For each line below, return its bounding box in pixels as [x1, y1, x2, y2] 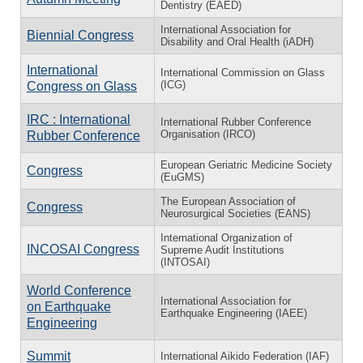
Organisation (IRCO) [160, 127, 255, 140]
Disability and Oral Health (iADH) [160, 35, 314, 48]
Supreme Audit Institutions [160, 243, 284, 256]
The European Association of [160, 194, 296, 207]
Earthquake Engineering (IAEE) [160, 306, 307, 319]
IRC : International [27, 112, 130, 126]
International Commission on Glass [160, 66, 325, 79]
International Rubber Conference [160, 115, 311, 128]
